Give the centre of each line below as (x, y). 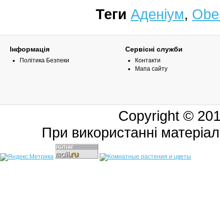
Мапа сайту (151, 69)
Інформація (30, 49)
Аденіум (157, 14)
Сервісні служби (154, 49)
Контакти (148, 60)
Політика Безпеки (44, 60)
